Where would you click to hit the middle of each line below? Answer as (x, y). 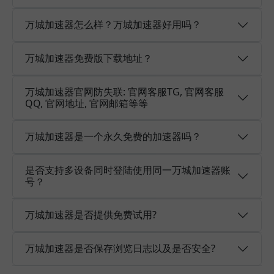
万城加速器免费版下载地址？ (89, 58)
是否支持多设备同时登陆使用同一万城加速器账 (128, 170)
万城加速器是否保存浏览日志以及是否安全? (120, 248)
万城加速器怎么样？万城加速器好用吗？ (113, 24)
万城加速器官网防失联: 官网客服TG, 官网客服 (124, 91)
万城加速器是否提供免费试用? (91, 215)
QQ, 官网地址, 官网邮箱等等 (87, 103)
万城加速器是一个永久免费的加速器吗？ (113, 136)
